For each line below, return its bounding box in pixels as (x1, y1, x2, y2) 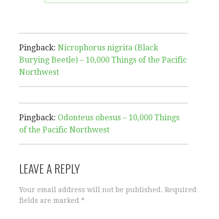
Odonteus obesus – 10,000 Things (58, 113, 179, 123)
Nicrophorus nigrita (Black (58, 43, 158, 53)
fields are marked (19, 197, 81, 205)
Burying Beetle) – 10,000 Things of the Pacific (19, 55, 187, 65)
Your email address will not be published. (19, 186, 163, 194)
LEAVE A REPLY (19, 159, 80, 177)
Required (165, 186, 197, 194)
